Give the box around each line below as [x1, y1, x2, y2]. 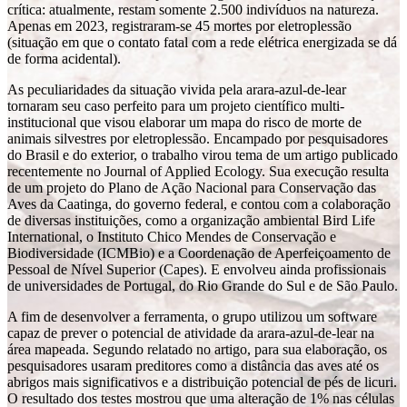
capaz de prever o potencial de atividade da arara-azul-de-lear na [7, 325, 374, 341]
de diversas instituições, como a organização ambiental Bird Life [7, 213, 375, 228]
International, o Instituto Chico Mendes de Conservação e [7, 229, 336, 244]
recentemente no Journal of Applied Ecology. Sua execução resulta [7, 164, 389, 179]
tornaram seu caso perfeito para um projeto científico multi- [7, 98, 344, 114]
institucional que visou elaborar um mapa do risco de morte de [7, 114, 362, 130]
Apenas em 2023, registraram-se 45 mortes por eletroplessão [7, 18, 352, 34]
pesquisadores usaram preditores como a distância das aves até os [7, 358, 379, 373]
